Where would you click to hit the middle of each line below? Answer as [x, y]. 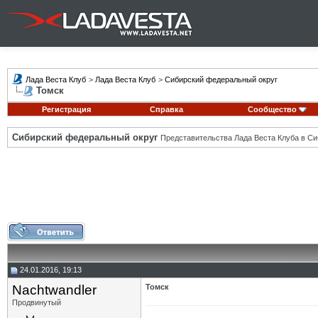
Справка [166, 109]
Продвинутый [37, 302]
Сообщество [272, 109]
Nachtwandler [54, 290]
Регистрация [66, 109]
